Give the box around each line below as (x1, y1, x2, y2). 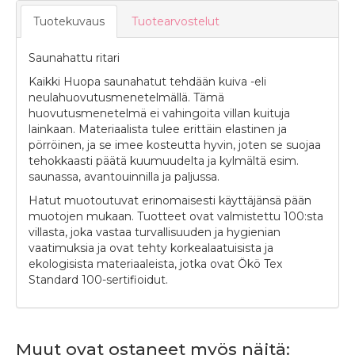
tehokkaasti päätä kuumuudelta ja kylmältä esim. (29, 154, 299, 168)
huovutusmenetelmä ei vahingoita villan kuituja (29, 106, 290, 120)
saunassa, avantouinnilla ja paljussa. (29, 170, 219, 184)
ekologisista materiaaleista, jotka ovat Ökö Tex (29, 257, 282, 271)
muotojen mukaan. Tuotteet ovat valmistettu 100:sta (29, 209, 323, 223)
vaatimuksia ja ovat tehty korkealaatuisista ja (29, 241, 273, 255)
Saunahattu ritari (29, 51, 120, 65)
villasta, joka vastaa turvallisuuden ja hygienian (29, 225, 281, 239)
